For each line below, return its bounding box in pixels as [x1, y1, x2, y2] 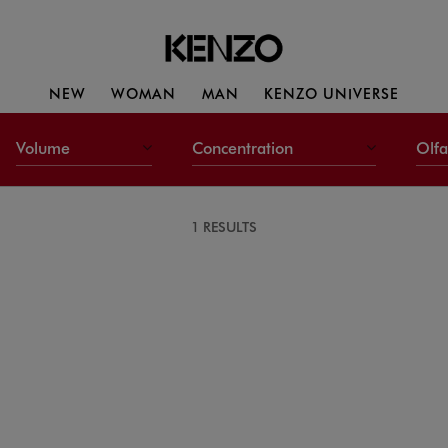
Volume [15, 135, 75, 158]
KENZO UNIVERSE [264, 82, 400, 103]
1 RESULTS [191, 216, 257, 236]
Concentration [192, 135, 299, 158]
